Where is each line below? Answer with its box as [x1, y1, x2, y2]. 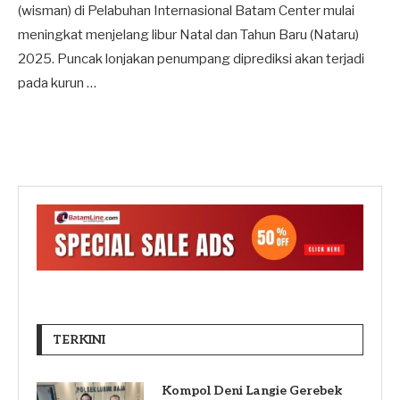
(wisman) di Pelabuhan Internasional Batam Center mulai [18, 2, 354, 19]
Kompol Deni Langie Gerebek [162, 382, 342, 398]
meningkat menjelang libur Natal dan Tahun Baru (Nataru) [18, 26, 359, 43]
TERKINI [53, 331, 105, 347]
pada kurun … [18, 74, 96, 91]
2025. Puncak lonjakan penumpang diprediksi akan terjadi [18, 50, 364, 67]
